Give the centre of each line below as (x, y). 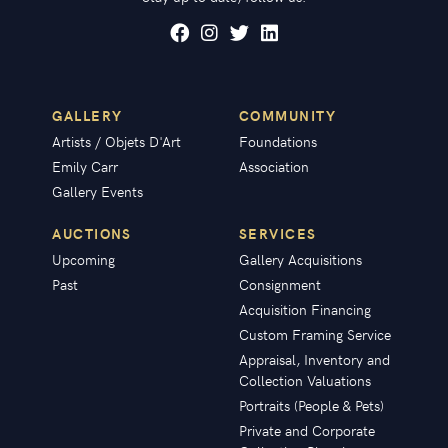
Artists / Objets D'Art (117, 140)
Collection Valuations (304, 379)
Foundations (277, 140)
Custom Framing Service (314, 333)
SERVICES (277, 232)
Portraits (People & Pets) (311, 404)
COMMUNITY (287, 114)
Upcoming (84, 258)
